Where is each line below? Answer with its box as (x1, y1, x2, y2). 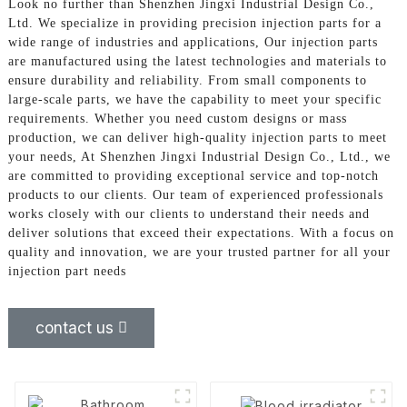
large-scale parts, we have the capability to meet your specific (7, 92, 382, 106)
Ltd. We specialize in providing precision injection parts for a (7, 15, 382, 30)
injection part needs (7, 263, 126, 278)
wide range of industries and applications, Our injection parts (7, 35, 378, 49)
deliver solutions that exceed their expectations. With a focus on (7, 225, 394, 240)
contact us (35, 317, 114, 337)
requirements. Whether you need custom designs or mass (7, 111, 347, 125)
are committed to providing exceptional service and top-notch (7, 168, 379, 183)
